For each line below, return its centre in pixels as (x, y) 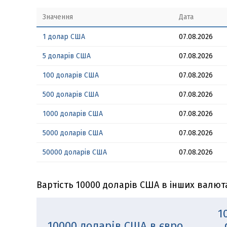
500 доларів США (71, 94)
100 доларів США (71, 75)
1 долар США (64, 37)
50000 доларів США (75, 152)
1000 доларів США (73, 114)
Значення (58, 17)
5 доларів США (67, 56)
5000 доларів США (73, 133)
